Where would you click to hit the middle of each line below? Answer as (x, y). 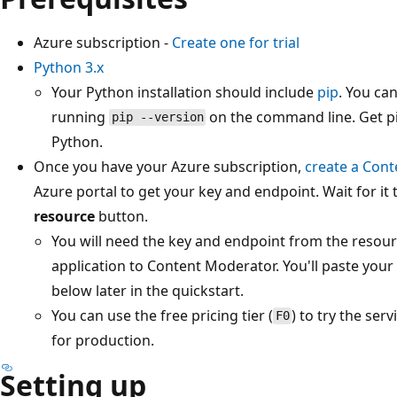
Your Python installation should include (184, 92)
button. (121, 216)
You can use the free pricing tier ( (162, 315)
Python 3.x (69, 67)
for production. (103, 340)
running (80, 117)
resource (64, 216)
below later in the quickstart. (148, 290)
